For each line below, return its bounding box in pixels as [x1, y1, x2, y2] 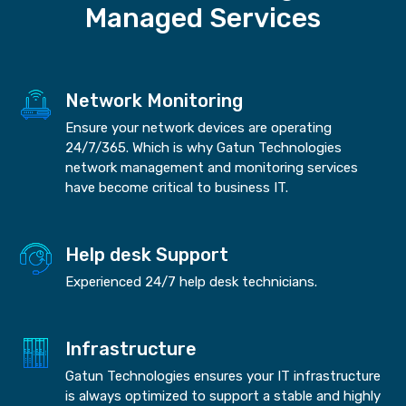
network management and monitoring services [65, 159, 359, 176]
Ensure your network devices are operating [65, 119, 333, 136]
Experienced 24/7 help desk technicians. [65, 273, 318, 290]
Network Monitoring [65, 89, 244, 111]
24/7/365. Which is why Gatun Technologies [65, 139, 343, 156]
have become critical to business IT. [65, 179, 289, 196]
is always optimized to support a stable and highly [65, 387, 382, 404]
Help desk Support [65, 243, 229, 266]
